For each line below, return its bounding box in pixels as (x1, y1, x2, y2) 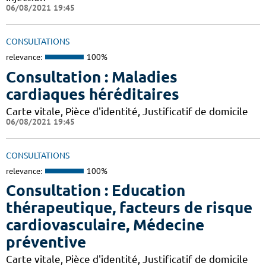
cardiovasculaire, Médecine (6, 216, 204, 234)
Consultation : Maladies (6, 68, 178, 85)
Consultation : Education (6, 182, 185, 199)
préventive (6, 233, 86, 251)
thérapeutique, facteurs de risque (6, 199, 252, 217)
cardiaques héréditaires (6, 85, 179, 103)
